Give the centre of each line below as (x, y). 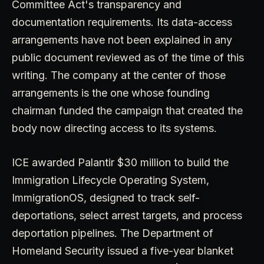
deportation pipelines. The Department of (113, 233)
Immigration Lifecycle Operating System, (110, 180)
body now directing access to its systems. (114, 128)
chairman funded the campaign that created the (127, 110)
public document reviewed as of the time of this (128, 57)
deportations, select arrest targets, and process (127, 215)
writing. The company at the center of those (119, 75)
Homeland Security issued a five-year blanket (123, 250)
